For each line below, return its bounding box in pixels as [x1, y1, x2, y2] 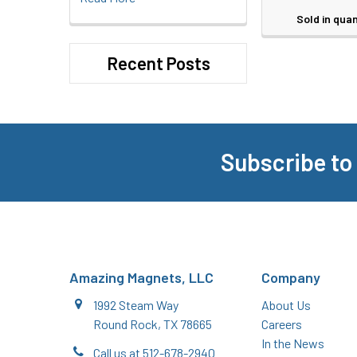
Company [261, 268, 321, 286]
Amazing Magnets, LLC [69, 268, 214, 286]
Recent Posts [106, 53, 210, 74]
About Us [261, 296, 312, 312]
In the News [261, 335, 325, 351]
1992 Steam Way [93, 296, 178, 312]
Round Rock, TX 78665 [93, 316, 212, 331]
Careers [261, 316, 303, 331]
